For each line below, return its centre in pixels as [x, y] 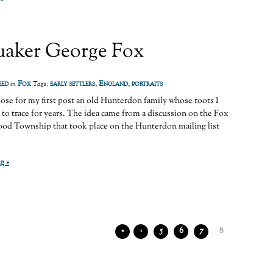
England [113, 84]
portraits [147, 84]
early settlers [73, 84]
